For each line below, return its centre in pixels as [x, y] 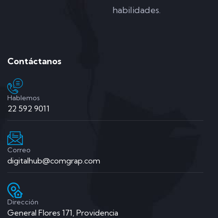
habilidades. [136, 10]
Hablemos [24, 98]
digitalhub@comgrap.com [54, 161]
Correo [19, 150]
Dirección [23, 202]
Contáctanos [34, 61]
